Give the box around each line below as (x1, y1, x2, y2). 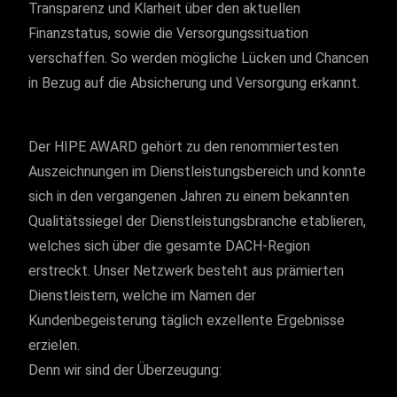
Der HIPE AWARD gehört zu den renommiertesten (28, 138, 339, 155)
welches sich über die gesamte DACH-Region (28, 237, 310, 254)
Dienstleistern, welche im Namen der (28, 287, 256, 304)
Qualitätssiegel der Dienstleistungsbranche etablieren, (28, 213, 366, 230)
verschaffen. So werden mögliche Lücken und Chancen (28, 50, 369, 66)
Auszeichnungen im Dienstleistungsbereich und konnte (28, 163, 366, 180)
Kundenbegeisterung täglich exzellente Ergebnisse (28, 312, 345, 329)
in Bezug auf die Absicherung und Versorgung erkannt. (28, 74, 360, 91)
